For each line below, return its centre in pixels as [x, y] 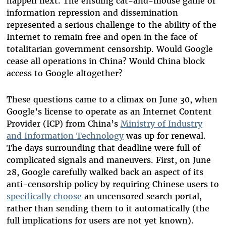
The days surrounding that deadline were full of [103, 148]
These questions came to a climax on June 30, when [112, 100]
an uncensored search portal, [142, 196]
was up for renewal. [164, 136]
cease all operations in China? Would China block [105, 61]
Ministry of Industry [161, 124]
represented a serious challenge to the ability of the [111, 25]
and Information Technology [65, 136]
